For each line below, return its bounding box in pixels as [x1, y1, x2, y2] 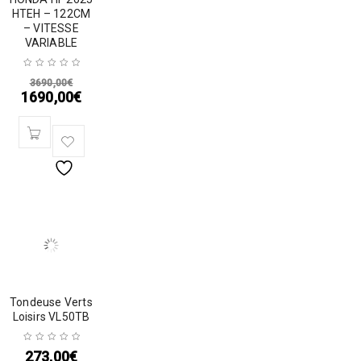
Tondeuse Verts [10, 296, 93, 309]
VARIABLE [24, 36, 78, 49]
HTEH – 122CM [11, 7, 91, 20]
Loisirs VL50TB [12, 310, 90, 323]
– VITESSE [23, 22, 79, 35]
